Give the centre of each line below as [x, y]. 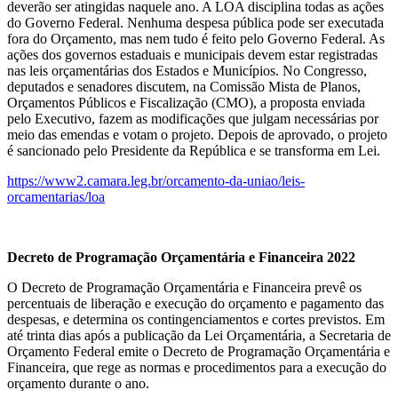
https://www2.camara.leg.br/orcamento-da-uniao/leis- [156, 181]
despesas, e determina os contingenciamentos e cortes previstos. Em [196, 320]
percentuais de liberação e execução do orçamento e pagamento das [195, 304]
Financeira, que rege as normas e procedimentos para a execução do [197, 368]
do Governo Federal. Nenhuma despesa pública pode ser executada [195, 23]
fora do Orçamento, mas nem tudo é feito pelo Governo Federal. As [196, 39]
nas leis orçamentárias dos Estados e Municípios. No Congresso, [187, 71]
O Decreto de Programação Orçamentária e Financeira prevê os [184, 288]
